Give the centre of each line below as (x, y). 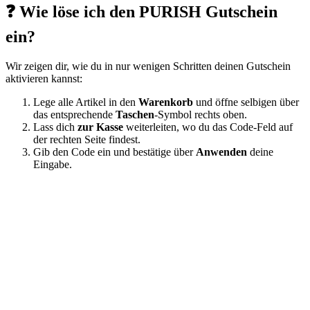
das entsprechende (74, 115)
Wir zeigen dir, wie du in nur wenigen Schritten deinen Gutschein (148, 66)
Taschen (135, 115)
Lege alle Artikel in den (86, 102)
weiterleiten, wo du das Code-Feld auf (208, 127)
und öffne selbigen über (246, 102)
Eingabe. (53, 165)
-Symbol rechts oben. (201, 115)
